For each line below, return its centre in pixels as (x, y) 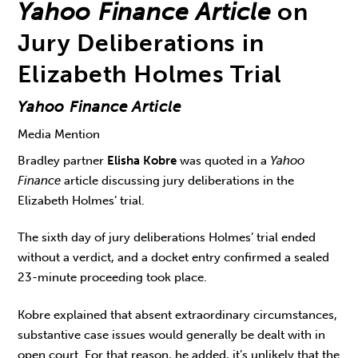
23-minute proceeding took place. (113, 278)
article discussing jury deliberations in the (179, 180)
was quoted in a (224, 160)
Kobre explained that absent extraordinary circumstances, (178, 314)
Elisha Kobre (142, 160)
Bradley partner (63, 160)
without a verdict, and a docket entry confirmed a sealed (174, 258)
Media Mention (59, 135)
